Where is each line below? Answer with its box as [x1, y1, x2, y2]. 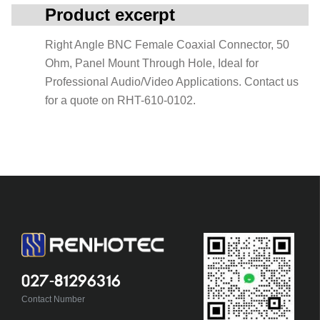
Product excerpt [45, 5, 175, 24]
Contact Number [21, 294, 85, 304]
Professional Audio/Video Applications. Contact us [45, 76, 299, 88]
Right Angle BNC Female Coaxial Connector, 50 [45, 39, 289, 51]
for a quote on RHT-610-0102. [45, 94, 196, 106]
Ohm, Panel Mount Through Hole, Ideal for [45, 57, 259, 69]
